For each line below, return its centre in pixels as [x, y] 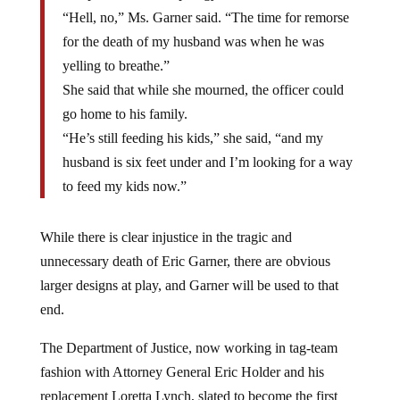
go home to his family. [125, 113]
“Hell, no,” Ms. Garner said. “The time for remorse [205, 17]
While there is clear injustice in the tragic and [166, 237]
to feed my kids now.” [124, 186]
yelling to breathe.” [116, 65]
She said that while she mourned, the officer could [203, 89]
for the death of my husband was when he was [193, 41]
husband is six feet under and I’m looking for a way [207, 162]
